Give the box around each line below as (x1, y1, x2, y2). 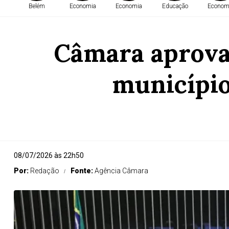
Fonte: (71, 167, 95, 175)
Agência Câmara (95, 167, 148, 175)
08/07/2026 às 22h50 (14, 151, 84, 159)
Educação (162, 3, 188, 10)
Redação (30, 167, 59, 175)
